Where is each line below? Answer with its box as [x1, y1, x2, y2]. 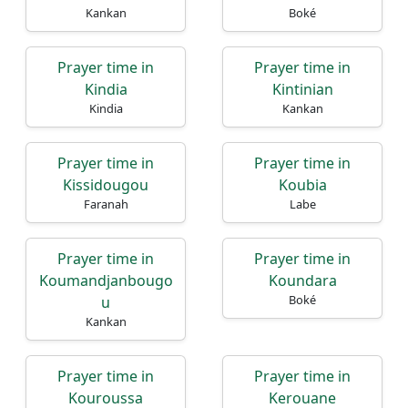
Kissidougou [63, 175, 148, 195]
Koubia [278, 175, 327, 195]
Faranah [83, 196, 128, 212]
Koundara [268, 270, 337, 291]
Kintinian [271, 79, 333, 99]
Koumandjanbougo [38, 270, 173, 291]
